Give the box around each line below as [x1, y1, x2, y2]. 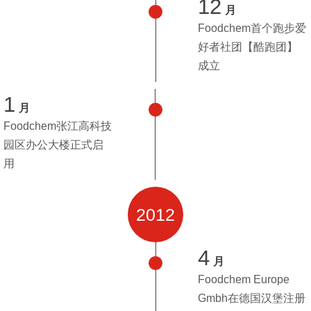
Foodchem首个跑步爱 [198, 22, 306, 34]
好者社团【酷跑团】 [198, 40, 298, 53]
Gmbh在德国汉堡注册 [198, 292, 305, 304]
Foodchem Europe [198, 273, 289, 285]
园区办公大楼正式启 [3, 138, 103, 151]
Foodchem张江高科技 [3, 119, 112, 132]
